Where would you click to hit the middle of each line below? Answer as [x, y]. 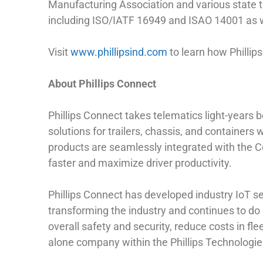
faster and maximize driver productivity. [140, 163]
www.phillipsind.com [119, 52]
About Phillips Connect [102, 84]
